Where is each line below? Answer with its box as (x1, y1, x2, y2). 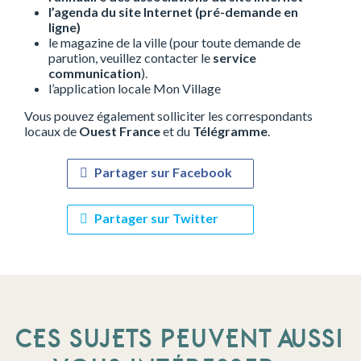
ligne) (48, 19, 81, 35)
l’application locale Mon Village (48, 81, 221, 97)
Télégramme (193, 123, 268, 139)
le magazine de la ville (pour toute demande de (48, 35, 301, 51)
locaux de (24, 123, 79, 139)
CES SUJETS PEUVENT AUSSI (16, 325, 345, 352)
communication (48, 65, 141, 81)
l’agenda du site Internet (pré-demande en (48, 4, 298, 20)
